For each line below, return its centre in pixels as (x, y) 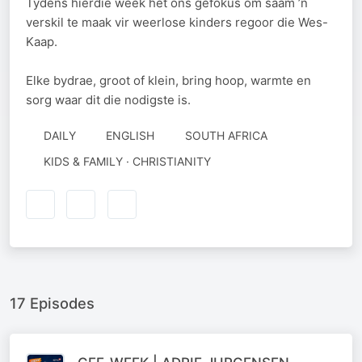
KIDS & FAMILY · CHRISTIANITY (127, 161)
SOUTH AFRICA (226, 135)
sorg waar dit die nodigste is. (108, 100)
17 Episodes (52, 303)
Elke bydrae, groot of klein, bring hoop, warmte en (168, 80)
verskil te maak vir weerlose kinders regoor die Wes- (177, 22)
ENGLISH (130, 135)
